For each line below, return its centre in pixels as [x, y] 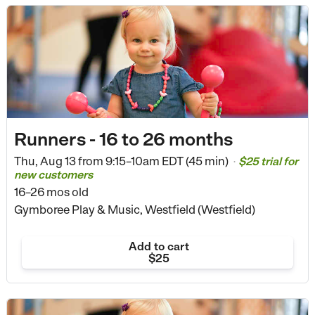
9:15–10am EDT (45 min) [167, 161]
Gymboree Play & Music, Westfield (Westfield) [134, 209]
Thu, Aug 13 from [58, 161]
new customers [53, 174]
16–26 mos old [51, 192]
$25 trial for [268, 161]
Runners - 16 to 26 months [123, 139]
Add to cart [159, 246]
